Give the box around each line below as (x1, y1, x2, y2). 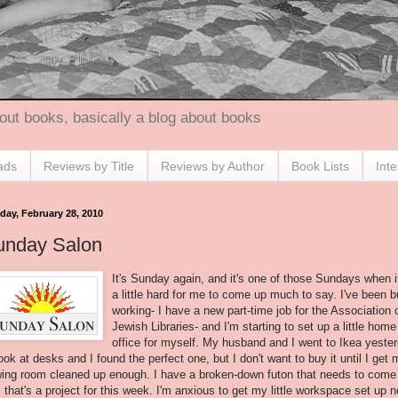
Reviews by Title (44, 158, 134, 173)
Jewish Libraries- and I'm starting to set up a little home (112, 319, 396, 333)
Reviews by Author (161, 158, 265, 173)
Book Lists (291, 158, 349, 173)
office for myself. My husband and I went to (112, 335, 339, 349)
